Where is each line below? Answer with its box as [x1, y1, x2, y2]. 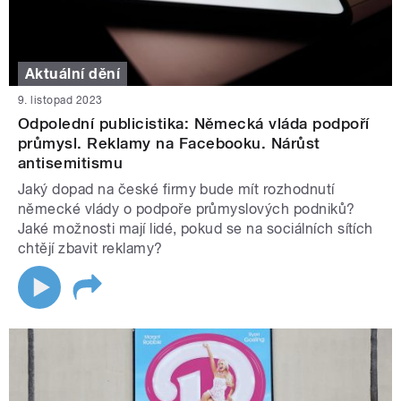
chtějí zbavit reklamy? [18, 239, 163, 257]
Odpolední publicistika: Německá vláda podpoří [18, 114, 370, 132]
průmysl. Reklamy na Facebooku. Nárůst [18, 133, 320, 152]
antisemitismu [18, 153, 124, 172]
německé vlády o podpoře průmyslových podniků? [18, 200, 355, 218]
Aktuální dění [25, 64, 121, 82]
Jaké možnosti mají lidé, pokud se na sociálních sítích [18, 219, 373, 237]
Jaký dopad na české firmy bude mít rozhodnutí [18, 180, 335, 198]
